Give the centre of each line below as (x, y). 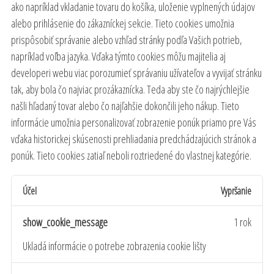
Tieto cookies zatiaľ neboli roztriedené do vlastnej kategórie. (144, 155)
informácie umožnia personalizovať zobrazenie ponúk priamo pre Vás (134, 122)
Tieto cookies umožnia (194, 23)
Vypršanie (236, 191)
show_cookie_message (65, 222)
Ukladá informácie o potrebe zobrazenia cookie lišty (114, 246)
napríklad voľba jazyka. (50, 56)
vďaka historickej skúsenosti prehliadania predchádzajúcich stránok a (134, 139)
